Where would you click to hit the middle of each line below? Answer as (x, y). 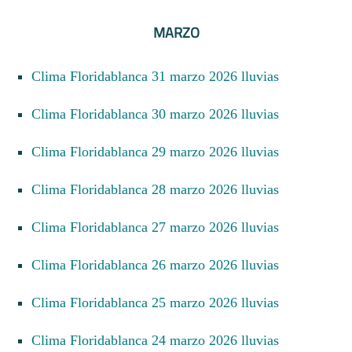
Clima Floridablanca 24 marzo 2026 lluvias (160, 340)
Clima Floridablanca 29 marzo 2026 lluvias (160, 151)
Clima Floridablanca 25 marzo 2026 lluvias (160, 302)
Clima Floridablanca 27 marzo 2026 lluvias (160, 227)
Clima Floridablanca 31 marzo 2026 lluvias (160, 76)
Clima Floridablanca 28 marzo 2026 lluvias (160, 189)
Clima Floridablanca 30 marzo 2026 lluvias (160, 114)
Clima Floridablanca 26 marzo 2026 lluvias (160, 264)
